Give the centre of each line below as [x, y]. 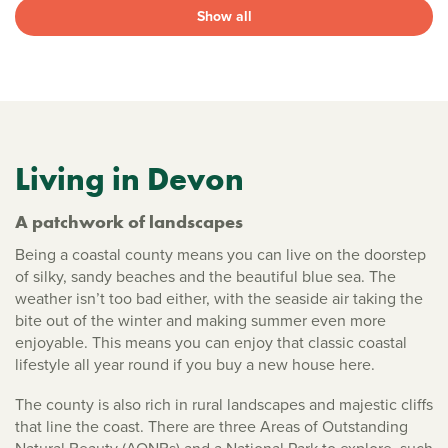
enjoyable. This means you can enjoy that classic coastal [211, 342]
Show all [224, 17]
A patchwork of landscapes [129, 221]
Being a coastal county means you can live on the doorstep [220, 254]
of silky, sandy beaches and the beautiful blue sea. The [205, 276]
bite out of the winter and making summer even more [200, 320]
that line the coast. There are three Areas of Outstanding [211, 426]
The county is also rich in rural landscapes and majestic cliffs [224, 404]
